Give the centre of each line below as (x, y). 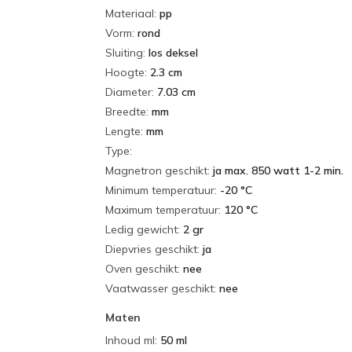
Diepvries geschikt (151, 249)
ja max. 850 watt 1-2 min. (278, 170)
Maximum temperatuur (162, 210)
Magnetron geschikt (156, 170)
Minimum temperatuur (160, 190)
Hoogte (125, 72)
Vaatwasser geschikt (159, 288)
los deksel (173, 53)
